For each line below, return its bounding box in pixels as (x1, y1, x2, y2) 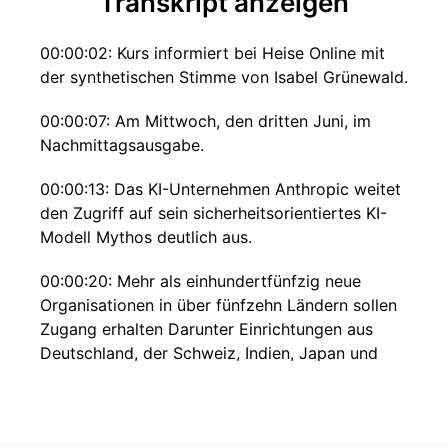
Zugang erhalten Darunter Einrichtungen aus (40, 319, 373, 339)
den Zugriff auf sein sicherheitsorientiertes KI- (40, 203, 387, 223)
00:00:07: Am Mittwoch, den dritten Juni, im (40, 111, 371, 131)
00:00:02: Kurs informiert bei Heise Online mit (40, 43, 385, 63)
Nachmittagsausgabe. (40, 135, 204, 155)
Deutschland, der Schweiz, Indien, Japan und (40, 343, 378, 363)
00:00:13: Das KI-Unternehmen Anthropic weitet (40, 179, 401, 199)
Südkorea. (40, 367, 116, 387)
